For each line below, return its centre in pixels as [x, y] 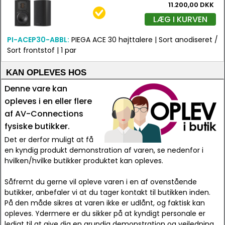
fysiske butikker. [37, 126]
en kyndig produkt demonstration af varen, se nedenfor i [104, 150]
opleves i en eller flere [48, 101]
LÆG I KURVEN [180, 19]
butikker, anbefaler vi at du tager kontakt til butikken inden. [107, 192]
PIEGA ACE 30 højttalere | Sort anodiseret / [144, 40]
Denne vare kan [36, 89]
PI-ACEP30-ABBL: [38, 40]
